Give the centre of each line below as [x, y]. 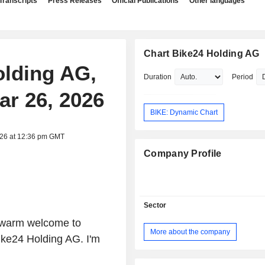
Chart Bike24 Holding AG [202, 54]
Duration [158, 77]
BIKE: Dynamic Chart [184, 112]
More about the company [190, 232]
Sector [155, 206]
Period [243, 77]
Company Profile [183, 154]
